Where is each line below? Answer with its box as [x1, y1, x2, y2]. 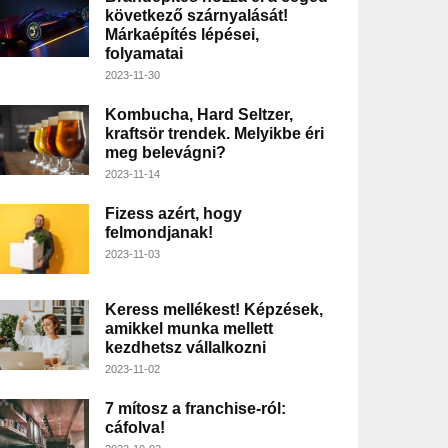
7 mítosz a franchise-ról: [104, 400, 286, 418]
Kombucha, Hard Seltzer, [104, 106, 293, 124]
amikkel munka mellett [104, 320, 273, 338]
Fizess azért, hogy [104, 205, 242, 223]
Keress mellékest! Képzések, [104, 301, 323, 319]
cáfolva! [104, 419, 165, 437]
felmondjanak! [104, 224, 213, 242]
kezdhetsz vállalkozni [104, 339, 266, 357]
